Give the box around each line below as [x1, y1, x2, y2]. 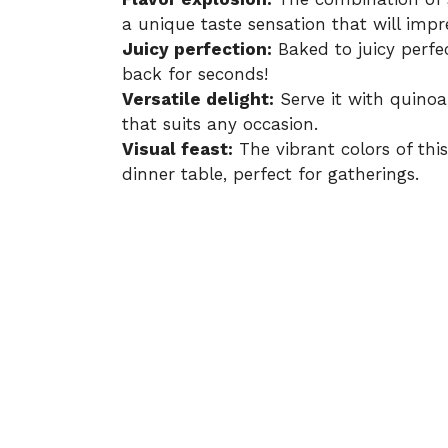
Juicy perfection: [122, 38, 272, 59]
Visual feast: [122, 138, 233, 159]
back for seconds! [122, 63, 268, 84]
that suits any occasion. [122, 113, 318, 134]
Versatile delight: [122, 88, 274, 109]
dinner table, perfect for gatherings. [122, 163, 419, 184]
